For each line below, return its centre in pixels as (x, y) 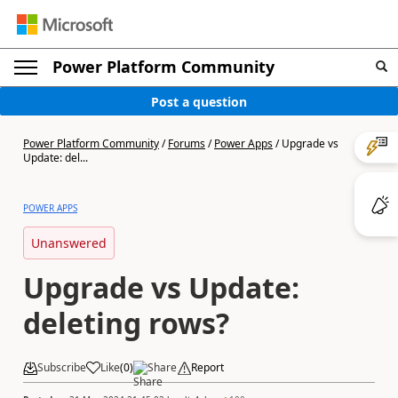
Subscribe (62, 367)
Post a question (199, 101)
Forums (187, 143)
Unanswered (69, 243)
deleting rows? (126, 323)
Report (207, 367)
